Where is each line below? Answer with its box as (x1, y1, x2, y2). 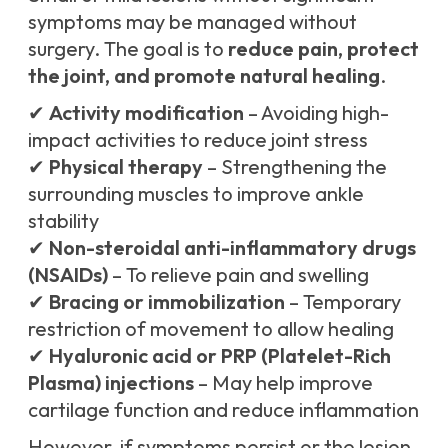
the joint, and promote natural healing (28, 63, 380, 89)
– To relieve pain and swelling (108, 262, 369, 288)
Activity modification (49, 100, 244, 126)
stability (28, 208, 99, 234)
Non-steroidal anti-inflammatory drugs (49, 235, 416, 261)
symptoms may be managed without (28, 9, 357, 35)
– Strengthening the (203, 154, 387, 180)
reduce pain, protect (228, 36, 419, 62)
